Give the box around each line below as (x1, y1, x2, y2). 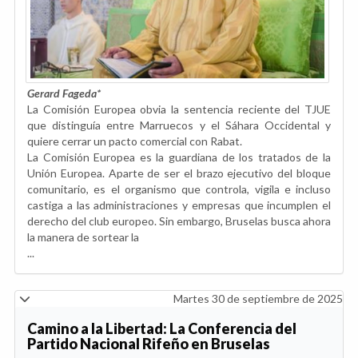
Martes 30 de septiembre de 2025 (173, 292, 343, 306)
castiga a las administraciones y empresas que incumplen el (27, 198, 331, 213)
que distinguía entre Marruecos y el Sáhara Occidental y (27, 118, 331, 133)
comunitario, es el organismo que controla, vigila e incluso (27, 182, 331, 197)
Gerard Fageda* (27, 86, 101, 101)
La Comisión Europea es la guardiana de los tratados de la (27, 150, 331, 165)
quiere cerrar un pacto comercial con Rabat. (27, 134, 242, 149)
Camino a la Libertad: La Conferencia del (27, 320, 296, 338)
